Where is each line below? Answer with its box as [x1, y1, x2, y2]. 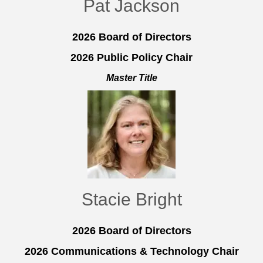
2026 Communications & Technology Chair [24, 245, 239, 258]
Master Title [106, 73, 157, 83]
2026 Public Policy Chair [70, 52, 193, 64]
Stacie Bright [81, 190, 182, 210]
